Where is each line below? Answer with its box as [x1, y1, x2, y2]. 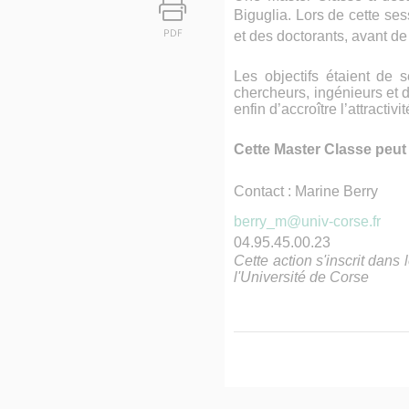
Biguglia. [234, 7, 296, 23]
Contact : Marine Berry [234, 184, 379, 199]
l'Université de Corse [234, 269, 370, 285]
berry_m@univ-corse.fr [234, 214, 382, 229]
